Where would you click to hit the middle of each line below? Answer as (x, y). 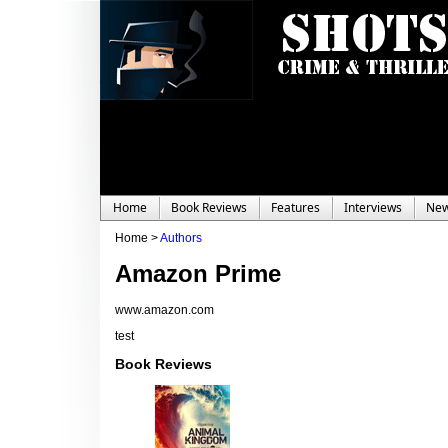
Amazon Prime (198, 274)
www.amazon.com (164, 310)
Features (295, 207)
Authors (181, 238)
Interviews (373, 207)
